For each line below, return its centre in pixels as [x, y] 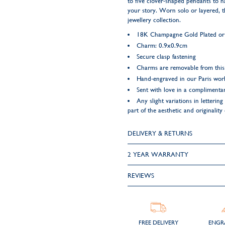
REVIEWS [141, 176]
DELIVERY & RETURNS [160, 133]
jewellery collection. [154, 20]
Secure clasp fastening [166, 57]
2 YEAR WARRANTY [158, 154]
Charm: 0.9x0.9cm [163, 45]
